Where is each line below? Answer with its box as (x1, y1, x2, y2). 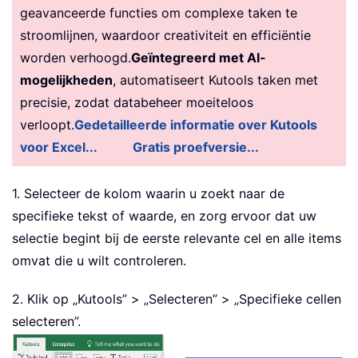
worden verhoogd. (20, 50, 131, 66)
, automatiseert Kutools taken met (113, 72, 318, 89)
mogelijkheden (20, 72, 113, 89)
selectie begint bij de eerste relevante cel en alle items (12, 230, 341, 247)
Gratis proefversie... (133, 139, 259, 156)
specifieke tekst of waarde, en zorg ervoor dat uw (12, 208, 316, 225)
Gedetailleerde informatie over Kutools (74, 117, 317, 133)
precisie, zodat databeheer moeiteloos (20, 94, 253, 111)
